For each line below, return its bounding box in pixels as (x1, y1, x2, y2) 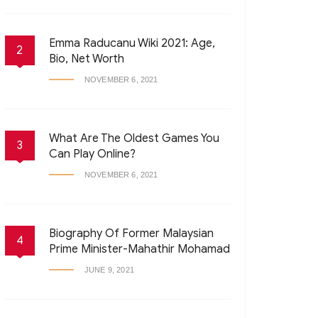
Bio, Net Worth (49, 52, 124, 66)
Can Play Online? (49, 147, 136, 161)
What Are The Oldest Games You (49, 131, 219, 146)
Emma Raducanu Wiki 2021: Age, (49, 36, 215, 50)
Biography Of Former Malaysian (49, 226, 214, 241)
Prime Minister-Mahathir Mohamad (49, 242, 230, 256)
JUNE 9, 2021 (84, 265, 134, 274)
